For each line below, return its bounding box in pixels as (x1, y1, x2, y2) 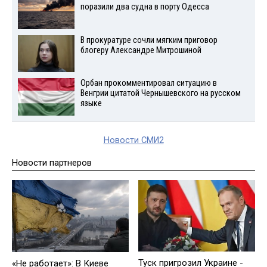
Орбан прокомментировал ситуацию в (80, 78, 217, 89)
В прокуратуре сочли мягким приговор (80, 35, 218, 45)
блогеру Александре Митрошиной (80, 45, 201, 55)
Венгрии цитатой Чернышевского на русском (80, 88, 241, 99)
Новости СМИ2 (103, 135, 164, 146)
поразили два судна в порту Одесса (80, 1, 209, 12)
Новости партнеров (12, 157, 92, 169)
